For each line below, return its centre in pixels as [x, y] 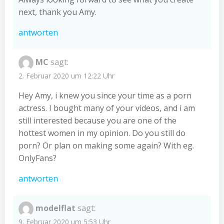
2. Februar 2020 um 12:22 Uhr [66, 75]
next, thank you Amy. [57, 12]
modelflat [55, 208]
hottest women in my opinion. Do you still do [102, 133]
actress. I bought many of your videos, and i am [107, 108]
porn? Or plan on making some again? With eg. [106, 145]
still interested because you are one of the [97, 120]
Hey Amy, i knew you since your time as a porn [105, 95]
